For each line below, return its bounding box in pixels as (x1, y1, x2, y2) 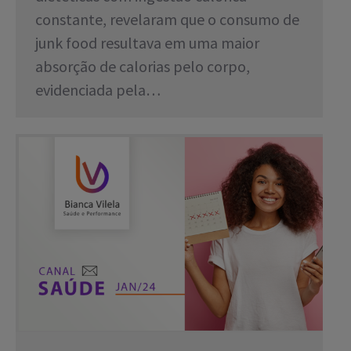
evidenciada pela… (35, 80, 161, 100)
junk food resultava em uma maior (35, 33, 259, 53)
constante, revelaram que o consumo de (35, 9, 299, 30)
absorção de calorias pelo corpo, (35, 56, 250, 77)
